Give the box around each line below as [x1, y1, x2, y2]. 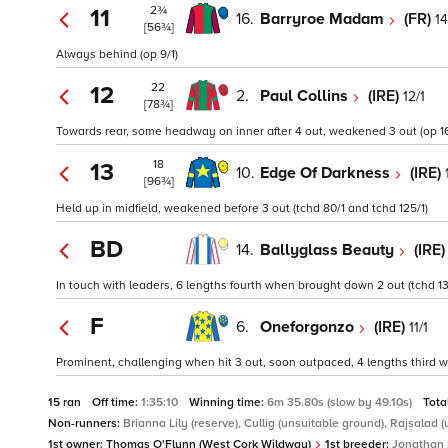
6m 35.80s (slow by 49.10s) [267, 395, 415, 411]
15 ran [48, 395, 84, 411]
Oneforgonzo [260, 316, 358, 337]
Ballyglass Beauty [260, 239, 398, 260]
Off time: [92, 395, 141, 411]
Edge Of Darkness [260, 162, 394, 183]
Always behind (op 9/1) [56, 47, 178, 63]
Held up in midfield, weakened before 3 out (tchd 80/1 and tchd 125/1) [56, 201, 428, 217]
